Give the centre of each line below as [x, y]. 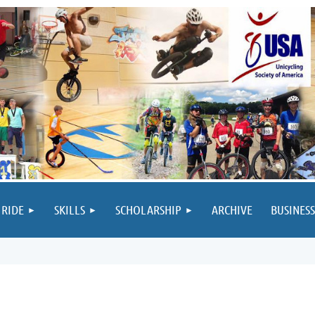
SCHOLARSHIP [148, 210]
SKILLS [70, 210]
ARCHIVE [232, 210]
